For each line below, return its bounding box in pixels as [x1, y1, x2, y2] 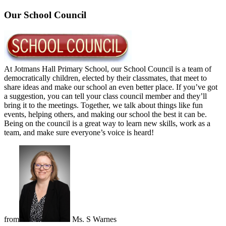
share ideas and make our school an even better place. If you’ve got [4, 82, 217, 91]
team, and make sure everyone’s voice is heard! [4, 128, 154, 137]
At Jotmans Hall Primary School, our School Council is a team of [4, 64, 211, 73]
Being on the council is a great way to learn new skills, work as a [4, 119, 210, 128]
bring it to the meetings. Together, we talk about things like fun [4, 100, 203, 109]
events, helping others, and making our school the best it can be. [4, 109, 207, 119]
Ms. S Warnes [70, 214, 117, 223]
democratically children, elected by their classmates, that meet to [4, 73, 207, 82]
